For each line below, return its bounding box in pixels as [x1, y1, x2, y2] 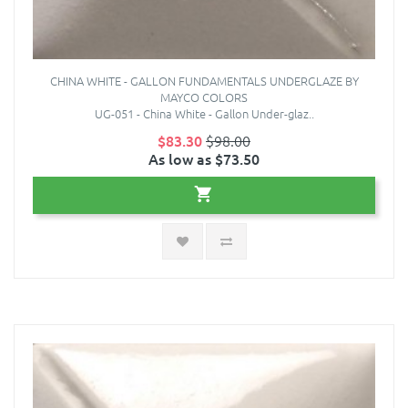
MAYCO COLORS [160, 88, 248, 107]
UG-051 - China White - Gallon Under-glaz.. [94, 105, 314, 123]
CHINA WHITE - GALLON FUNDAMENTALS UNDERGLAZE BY [49, 72, 359, 90]
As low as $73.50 [148, 148, 260, 169]
